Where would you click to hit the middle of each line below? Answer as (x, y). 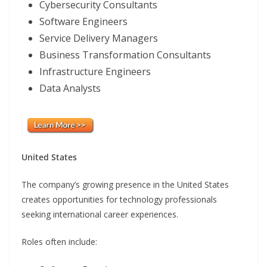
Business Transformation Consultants (125, 55)
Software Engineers (83, 22)
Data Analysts (70, 89)
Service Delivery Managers (99, 38)
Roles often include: (59, 241)
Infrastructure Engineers (95, 72)
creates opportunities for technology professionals (119, 199)
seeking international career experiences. (100, 214)
